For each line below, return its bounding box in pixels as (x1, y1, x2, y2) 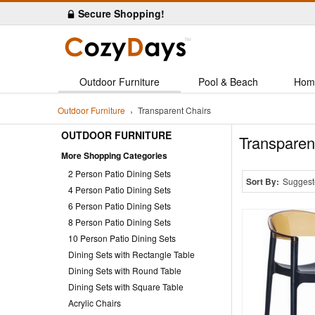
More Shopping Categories (61, 148, 167, 162)
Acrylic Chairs (68, 296, 121, 309)
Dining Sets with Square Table (68, 280, 184, 292)
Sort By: (245, 174, 279, 188)
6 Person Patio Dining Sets (68, 199, 171, 212)
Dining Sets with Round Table (68, 264, 181, 276)
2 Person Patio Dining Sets (68, 167, 171, 179)
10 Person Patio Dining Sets (68, 231, 176, 244)
